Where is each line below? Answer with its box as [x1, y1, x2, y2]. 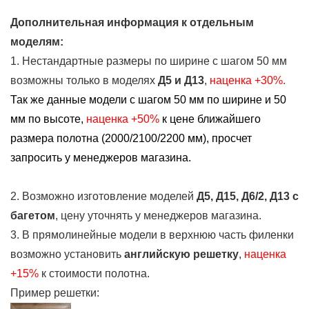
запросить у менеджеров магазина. [10, 151, 191, 163]
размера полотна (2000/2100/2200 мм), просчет [10, 132, 252, 144]
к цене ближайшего [162, 112, 261, 125]
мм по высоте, [10, 112, 86, 125]
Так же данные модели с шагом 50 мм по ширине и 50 [10, 93, 286, 106]
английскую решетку [124, 248, 239, 260]
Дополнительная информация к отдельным [10, 16, 254, 28]
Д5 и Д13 [158, 74, 204, 86]
